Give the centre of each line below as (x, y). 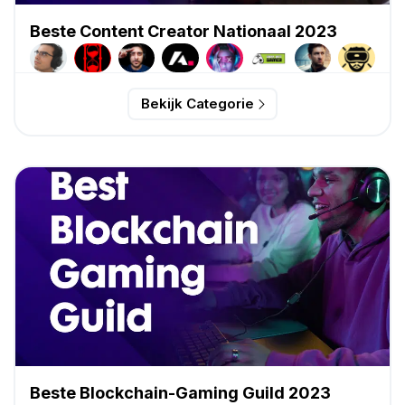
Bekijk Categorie (197, 104)
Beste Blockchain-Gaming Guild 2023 (180, 392)
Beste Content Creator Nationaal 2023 (184, 32)
